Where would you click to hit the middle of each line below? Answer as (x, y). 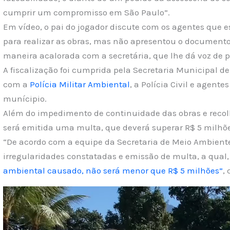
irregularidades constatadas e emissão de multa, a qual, (116, 156)
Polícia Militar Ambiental (80, 84)
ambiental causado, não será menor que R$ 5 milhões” (113, 171)
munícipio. (25, 99)
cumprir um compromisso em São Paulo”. (86, 13)
